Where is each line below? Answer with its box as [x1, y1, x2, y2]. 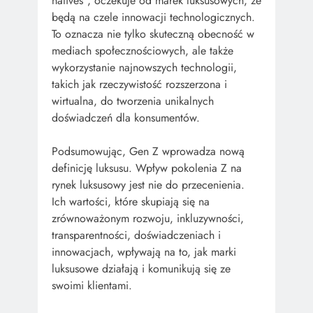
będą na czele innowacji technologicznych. [52, 8, 255, 25]
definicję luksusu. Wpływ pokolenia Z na [52, 159, 242, 176]
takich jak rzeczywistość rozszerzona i [52, 75, 227, 92]
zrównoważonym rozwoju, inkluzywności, [52, 210, 244, 226]
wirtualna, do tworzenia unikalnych [52, 92, 214, 109]
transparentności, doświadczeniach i [52, 226, 221, 243]
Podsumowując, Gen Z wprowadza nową [52, 143, 245, 159]
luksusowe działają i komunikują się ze [52, 260, 231, 277]
